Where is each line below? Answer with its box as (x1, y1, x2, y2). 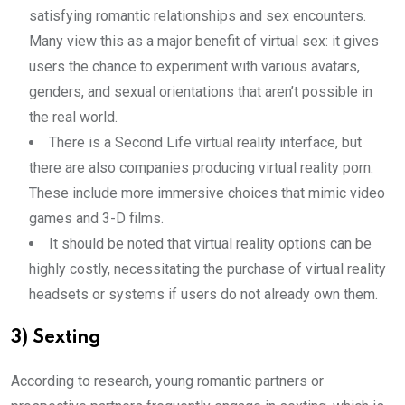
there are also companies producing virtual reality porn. (29, 159, 373, 176)
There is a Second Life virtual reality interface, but (49, 134, 362, 151)
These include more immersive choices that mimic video (29, 184, 385, 202)
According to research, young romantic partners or (11, 372, 324, 390)
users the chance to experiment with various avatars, (29, 58, 360, 75)
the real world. (29, 108, 118, 126)
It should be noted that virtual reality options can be (49, 235, 372, 252)
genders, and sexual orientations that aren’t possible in (29, 83, 372, 100)
